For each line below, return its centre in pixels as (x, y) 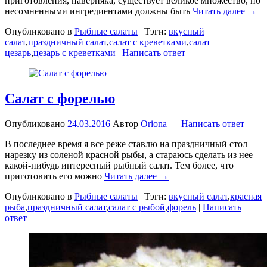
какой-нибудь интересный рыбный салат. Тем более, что (119, 165)
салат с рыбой (137, 207)
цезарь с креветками (74, 52)
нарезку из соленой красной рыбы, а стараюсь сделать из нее (129, 154)
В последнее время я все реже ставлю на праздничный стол (126, 144)
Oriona (154, 123)
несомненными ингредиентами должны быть (99, 11)
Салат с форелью (60, 98)
